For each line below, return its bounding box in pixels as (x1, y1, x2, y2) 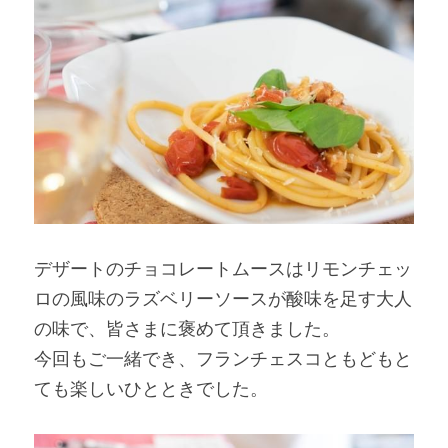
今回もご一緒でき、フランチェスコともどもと (34, 348, 412, 370)
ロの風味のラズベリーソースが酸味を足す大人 (34, 288, 412, 310)
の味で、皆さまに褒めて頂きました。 (34, 318, 340, 340)
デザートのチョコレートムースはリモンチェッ (34, 258, 412, 280)
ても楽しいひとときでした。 (34, 378, 268, 400)
